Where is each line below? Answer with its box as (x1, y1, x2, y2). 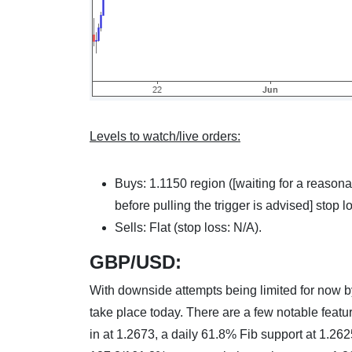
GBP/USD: (90, 251, 181, 273)
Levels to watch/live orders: (90, 130, 240, 144)
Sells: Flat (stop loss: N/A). (115, 221, 265, 235)
